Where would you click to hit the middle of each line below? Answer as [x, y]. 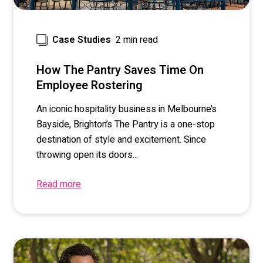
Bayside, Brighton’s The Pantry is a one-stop [126, 125]
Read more [59, 184]
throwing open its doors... [87, 155]
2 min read [137, 40]
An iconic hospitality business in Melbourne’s [127, 109]
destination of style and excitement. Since [121, 140]
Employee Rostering [90, 86]
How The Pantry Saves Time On [120, 70]
